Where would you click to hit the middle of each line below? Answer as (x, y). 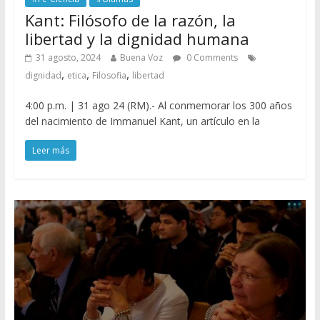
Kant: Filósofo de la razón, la (130, 20)
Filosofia (109, 75)
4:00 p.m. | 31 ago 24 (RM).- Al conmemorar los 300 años (158, 105)
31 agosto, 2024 (68, 57)
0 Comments (211, 57)
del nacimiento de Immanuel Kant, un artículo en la (142, 121)
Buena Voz (141, 57)
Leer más (50, 150)
